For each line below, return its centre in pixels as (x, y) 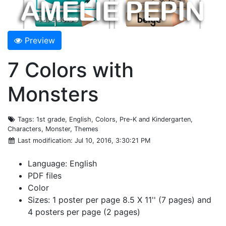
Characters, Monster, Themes (53, 129)
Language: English (62, 163)
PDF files (45, 175)
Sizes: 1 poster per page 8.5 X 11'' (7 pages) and (120, 200)
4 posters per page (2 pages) (84, 212)
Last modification (44, 140)
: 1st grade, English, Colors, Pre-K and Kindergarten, (113, 119)
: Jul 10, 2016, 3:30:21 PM (111, 140)
